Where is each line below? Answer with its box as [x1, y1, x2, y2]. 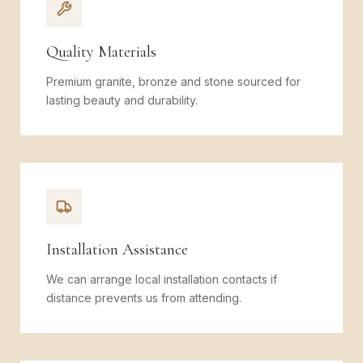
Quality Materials [46, 42, 156, 62]
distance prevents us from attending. [46, 291, 241, 305]
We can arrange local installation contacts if [46, 272, 277, 286]
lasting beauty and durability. [46, 93, 198, 107]
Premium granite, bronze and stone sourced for [46, 75, 301, 88]
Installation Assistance [46, 240, 188, 259]
